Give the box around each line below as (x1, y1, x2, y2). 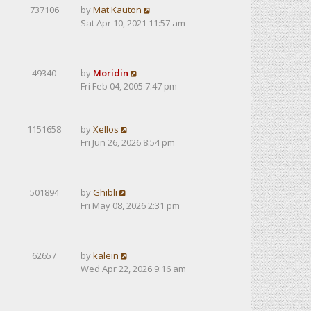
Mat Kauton (93, 3, 142, 16)
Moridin (93, 67, 128, 79)
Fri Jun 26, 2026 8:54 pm (81, 136, 175, 149)
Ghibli (93, 186, 117, 199)
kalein (93, 249, 119, 262)
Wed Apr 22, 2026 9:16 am (81, 262, 186, 275)
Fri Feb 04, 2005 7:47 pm (81, 80, 177, 92)
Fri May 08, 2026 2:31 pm (81, 199, 180, 212)
